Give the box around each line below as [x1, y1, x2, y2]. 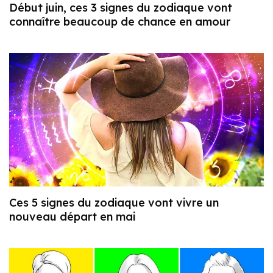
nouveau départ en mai [9, 209, 135, 224]
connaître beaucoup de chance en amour [9, 14, 230, 29]
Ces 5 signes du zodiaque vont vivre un [9, 195, 219, 210]
